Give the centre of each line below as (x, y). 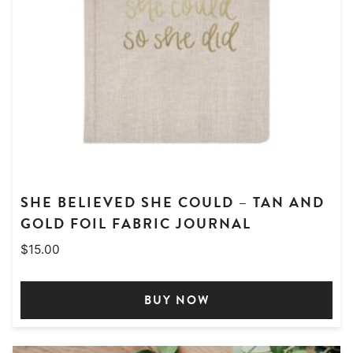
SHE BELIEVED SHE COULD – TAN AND (173, 203)
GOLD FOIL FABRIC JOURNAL (136, 224)
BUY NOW (176, 301)
